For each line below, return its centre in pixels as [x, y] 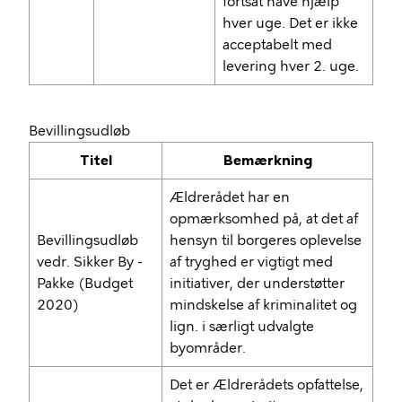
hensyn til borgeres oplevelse [266, 240]
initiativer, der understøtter [257, 284]
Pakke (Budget [85, 284]
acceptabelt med [277, 45]
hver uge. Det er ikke [290, 23]
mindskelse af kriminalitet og [263, 305]
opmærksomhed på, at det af [264, 219]
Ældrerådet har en [230, 197]
